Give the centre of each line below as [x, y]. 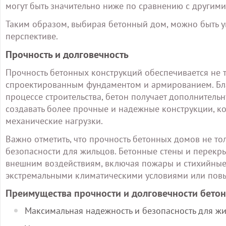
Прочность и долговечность [67, 54]
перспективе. [32, 36]
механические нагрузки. [54, 121]
